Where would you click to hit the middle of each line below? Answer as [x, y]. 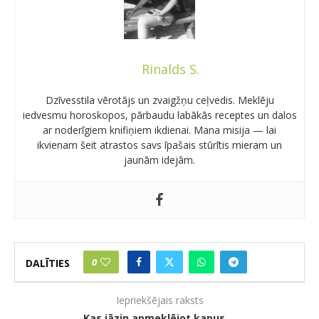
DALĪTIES [48, 263]
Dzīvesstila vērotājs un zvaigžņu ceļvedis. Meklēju [159, 100]
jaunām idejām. [159, 159]
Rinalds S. [170, 69]
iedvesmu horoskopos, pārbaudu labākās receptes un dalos [159, 115]
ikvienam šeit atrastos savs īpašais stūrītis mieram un [159, 145]
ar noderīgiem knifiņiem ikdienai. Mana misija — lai [159, 130]
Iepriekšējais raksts [159, 300]
